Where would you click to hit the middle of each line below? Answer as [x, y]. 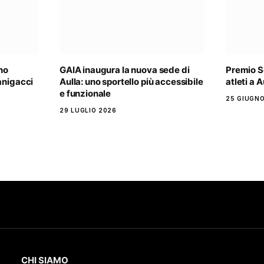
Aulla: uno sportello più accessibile [131, 82]
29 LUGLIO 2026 [88, 110]
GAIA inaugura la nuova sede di [125, 70]
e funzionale [85, 94]
